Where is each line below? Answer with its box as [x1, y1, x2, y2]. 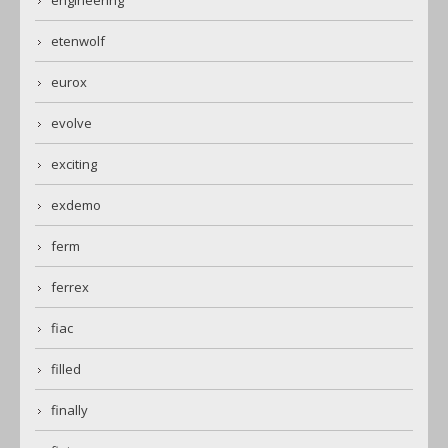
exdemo [51, 196, 101, 215]
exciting [51, 155, 97, 174]
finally [51, 401, 88, 420]
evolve [51, 114, 92, 133]
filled [51, 360, 81, 379]
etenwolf [51, 32, 105, 51]
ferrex [51, 278, 89, 297]
